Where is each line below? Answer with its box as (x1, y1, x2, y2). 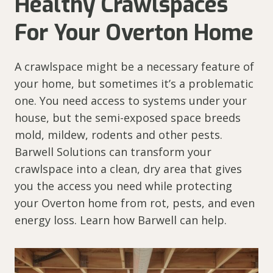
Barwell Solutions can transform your (15, 144, 211, 160)
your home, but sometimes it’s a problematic (15, 76, 253, 91)
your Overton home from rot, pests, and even (15, 196, 255, 211)
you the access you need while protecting (15, 179, 232, 194)
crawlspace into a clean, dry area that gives (15, 161, 242, 177)
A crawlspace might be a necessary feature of (15, 59, 254, 74)
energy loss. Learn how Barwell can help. (15, 213, 227, 228)
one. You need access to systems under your (15, 93, 247, 108)
